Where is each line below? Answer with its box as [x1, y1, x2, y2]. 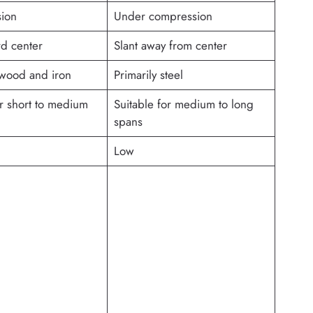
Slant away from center [113, 37, 227, 54]
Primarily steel [113, 66, 183, 84]
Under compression [113, 8, 212, 25]
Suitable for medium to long [113, 96, 254, 113]
